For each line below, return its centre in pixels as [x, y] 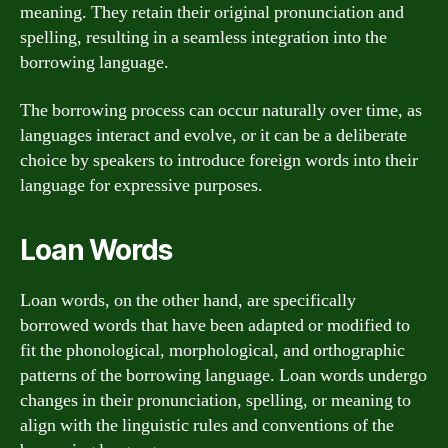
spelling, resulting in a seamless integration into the [203, 37]
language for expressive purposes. [141, 185]
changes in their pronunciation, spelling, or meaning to [215, 400]
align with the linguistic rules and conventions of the [207, 425]
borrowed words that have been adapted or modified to [215, 325]
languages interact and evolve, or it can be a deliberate [213, 135]
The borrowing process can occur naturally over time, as [221, 110]
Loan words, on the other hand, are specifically [188, 300]
